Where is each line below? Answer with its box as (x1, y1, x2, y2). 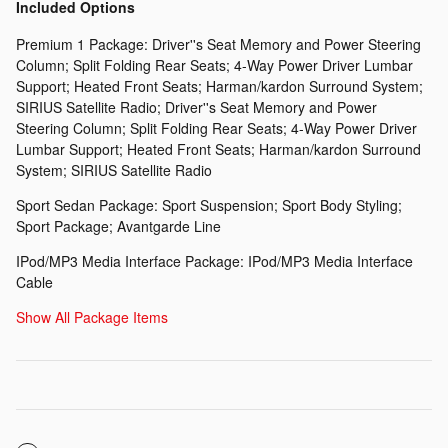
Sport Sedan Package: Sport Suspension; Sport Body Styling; (16, 194, 402, 215)
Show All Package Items (16, 306, 168, 327)
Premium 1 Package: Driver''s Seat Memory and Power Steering (16, 33, 421, 54)
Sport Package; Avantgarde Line (16, 215, 221, 236)
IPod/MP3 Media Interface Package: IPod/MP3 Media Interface (16, 250, 413, 271)
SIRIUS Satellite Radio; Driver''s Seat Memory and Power (16, 96, 377, 117)
